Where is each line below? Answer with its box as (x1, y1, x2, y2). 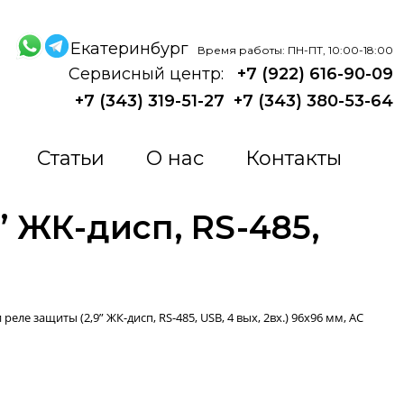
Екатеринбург (70, 38, 193, 59)
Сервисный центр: (69, 64, 228, 85)
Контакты (244, 146, 342, 170)
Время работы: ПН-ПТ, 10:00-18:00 (197, 42, 393, 57)
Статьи (36, 146, 105, 170)
